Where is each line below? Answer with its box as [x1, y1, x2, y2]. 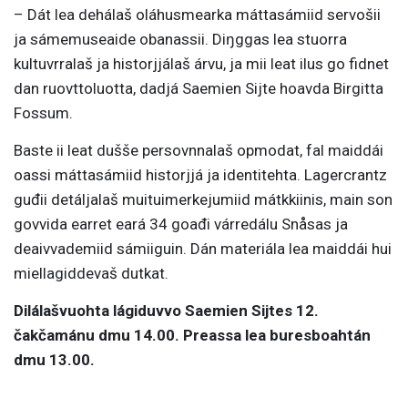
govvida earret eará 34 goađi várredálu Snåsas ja [14, 215, 348, 234]
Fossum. [14, 104, 73, 123]
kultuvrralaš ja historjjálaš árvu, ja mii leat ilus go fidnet [14, 55, 389, 74]
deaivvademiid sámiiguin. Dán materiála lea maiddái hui [14, 240, 392, 259]
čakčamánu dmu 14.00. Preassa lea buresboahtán [14, 326, 371, 345]
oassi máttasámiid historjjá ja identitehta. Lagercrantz [14, 166, 387, 185]
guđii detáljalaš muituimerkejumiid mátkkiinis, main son [14, 190, 393, 209]
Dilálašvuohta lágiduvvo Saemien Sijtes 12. [14, 301, 319, 321]
